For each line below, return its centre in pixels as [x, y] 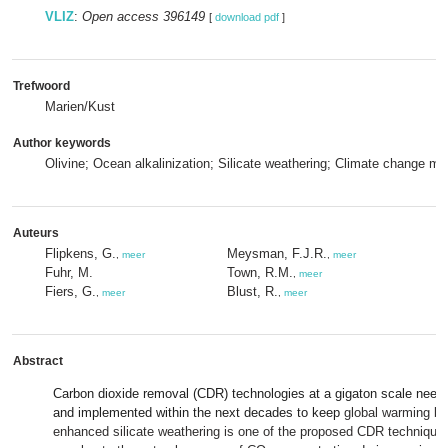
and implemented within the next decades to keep [198, 412]
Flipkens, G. [80, 253]
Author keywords [62, 143]
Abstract [38, 361]
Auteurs [36, 233]
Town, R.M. [260, 272]
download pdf [247, 17]
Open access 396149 [143, 16]
